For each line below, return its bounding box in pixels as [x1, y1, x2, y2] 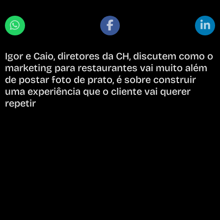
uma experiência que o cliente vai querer [5, 85, 191, 97]
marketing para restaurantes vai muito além [5, 61, 207, 74]
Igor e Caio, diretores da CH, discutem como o [5, 50, 213, 62]
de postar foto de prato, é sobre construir [5, 73, 196, 85]
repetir [5, 97, 36, 109]
